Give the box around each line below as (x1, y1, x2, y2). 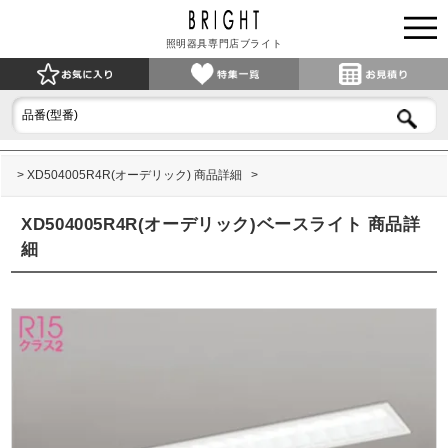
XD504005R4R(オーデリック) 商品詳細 (27, 168, 246, 182)
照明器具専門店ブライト (165, 38, 283, 49)
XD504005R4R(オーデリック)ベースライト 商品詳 (21, 215, 421, 235)
